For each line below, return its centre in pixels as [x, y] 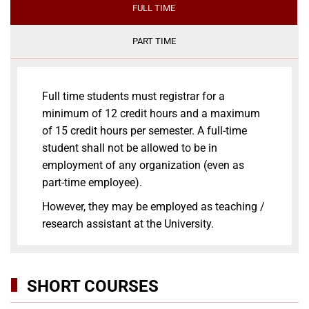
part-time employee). [92, 183]
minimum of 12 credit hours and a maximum [151, 114]
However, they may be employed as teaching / [153, 207]
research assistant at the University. [128, 224]
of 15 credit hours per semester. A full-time [144, 131]
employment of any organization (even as [143, 166]
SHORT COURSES [93, 287]
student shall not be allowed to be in [130, 148]
